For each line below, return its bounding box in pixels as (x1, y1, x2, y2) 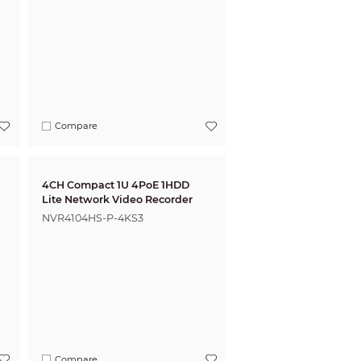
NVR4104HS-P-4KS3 (41, 212, 143, 225)
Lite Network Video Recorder (41, 193, 193, 205)
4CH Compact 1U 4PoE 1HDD (41, 178, 189, 191)
